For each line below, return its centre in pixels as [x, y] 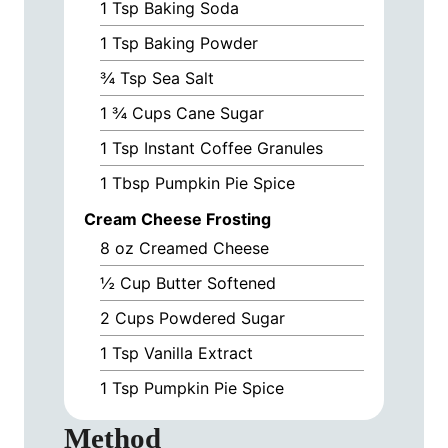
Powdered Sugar [222, 318]
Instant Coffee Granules [233, 147]
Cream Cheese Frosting [177, 219]
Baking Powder [201, 42]
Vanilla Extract [198, 353]
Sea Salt [183, 77]
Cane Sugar [220, 112]
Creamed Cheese [204, 248]
